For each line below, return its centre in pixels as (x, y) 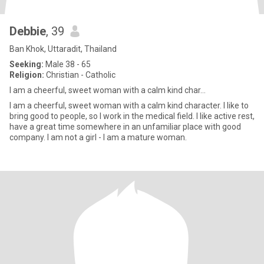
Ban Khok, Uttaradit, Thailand (63, 49)
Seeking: (27, 64)
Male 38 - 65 (67, 64)
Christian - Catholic (80, 75)
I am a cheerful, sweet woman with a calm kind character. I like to (129, 105)
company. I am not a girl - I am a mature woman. (98, 137)
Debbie (28, 31)
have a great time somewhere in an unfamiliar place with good (125, 127)
